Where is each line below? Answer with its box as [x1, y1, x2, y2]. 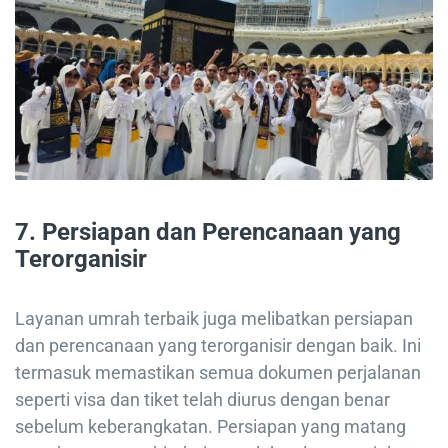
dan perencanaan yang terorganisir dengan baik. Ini [15, 335, 421, 356]
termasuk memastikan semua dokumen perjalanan [15, 362, 421, 383]
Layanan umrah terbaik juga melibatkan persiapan [15, 308, 413, 329]
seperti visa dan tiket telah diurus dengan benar [15, 389, 390, 410]
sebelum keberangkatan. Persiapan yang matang [15, 416, 406, 437]
